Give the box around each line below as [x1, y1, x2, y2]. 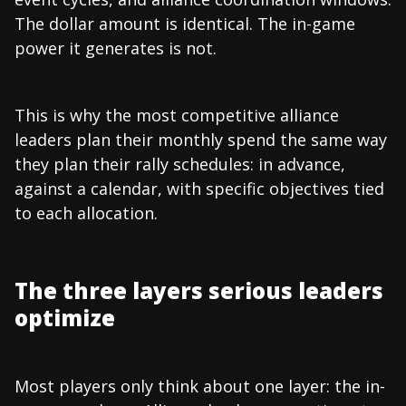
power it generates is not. [14, 36, 217, 59]
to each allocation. [14, 201, 158, 224]
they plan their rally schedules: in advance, [14, 152, 345, 175]
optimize [14, 302, 115, 333]
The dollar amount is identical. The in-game [14, 12, 355, 34]
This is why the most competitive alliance [14, 103, 339, 126]
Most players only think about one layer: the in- [14, 374, 385, 397]
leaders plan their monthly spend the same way [14, 128, 387, 150]
